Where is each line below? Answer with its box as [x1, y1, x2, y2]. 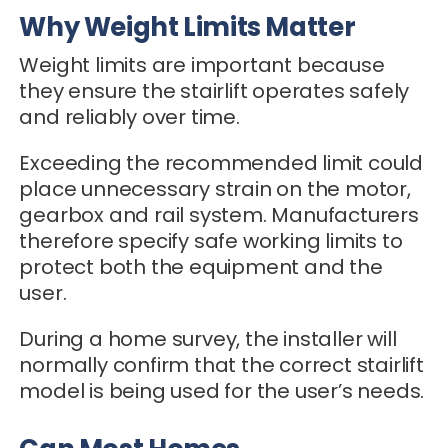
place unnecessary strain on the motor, [19, 174, 411, 203]
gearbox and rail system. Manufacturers [19, 200, 419, 229]
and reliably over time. [19, 102, 240, 131]
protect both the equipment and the [19, 252, 383, 281]
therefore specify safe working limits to [19, 226, 403, 255]
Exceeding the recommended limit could [19, 148, 423, 177]
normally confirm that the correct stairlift [19, 350, 424, 379]
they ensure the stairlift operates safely [19, 76, 410, 105]
